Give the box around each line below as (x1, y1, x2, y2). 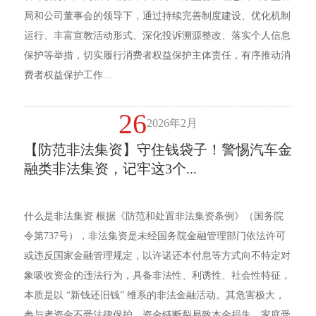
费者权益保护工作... (23, 70, 111, 81)
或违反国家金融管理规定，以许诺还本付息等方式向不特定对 (23, 250, 291, 262)
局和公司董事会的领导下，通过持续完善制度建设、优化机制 (23, 11, 291, 22)
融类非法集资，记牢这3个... (23, 161, 197, 177)
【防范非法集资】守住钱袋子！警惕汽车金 (23, 142, 292, 158)
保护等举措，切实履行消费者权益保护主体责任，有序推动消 (23, 50, 291, 61)
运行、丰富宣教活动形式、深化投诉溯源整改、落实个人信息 (23, 30, 291, 42)
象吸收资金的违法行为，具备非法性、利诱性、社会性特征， (23, 270, 291, 281)
